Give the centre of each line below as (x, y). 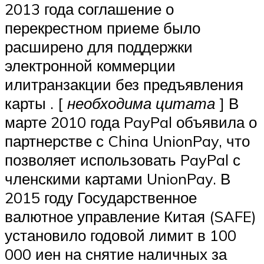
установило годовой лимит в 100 (121, 235)
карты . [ (36, 103)
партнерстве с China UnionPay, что (127, 141)
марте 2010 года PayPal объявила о (131, 122)
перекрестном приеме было (103, 27)
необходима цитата (141, 103)
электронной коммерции (90, 65)
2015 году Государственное (101, 197)
